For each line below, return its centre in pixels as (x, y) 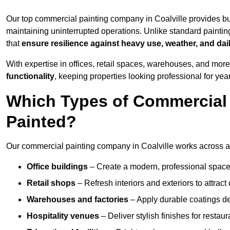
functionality (30, 76)
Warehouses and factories (78, 200)
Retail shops (51, 183)
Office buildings (57, 167)
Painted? (41, 122)
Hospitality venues (63, 216)
